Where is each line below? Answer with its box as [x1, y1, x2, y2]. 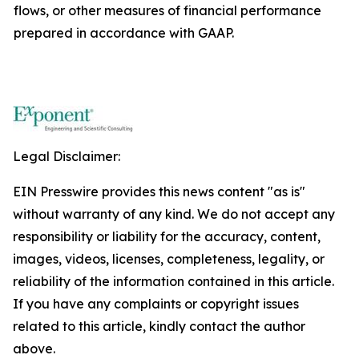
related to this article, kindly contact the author [13, 318, 305, 335]
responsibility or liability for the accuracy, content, [13, 228, 321, 245]
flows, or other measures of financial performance [14, 2, 321, 19]
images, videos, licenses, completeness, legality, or [13, 251, 325, 268]
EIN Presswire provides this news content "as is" [13, 184, 305, 200]
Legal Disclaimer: [13, 148, 120, 165]
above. [13, 341, 55, 357]
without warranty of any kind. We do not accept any [13, 206, 335, 223]
